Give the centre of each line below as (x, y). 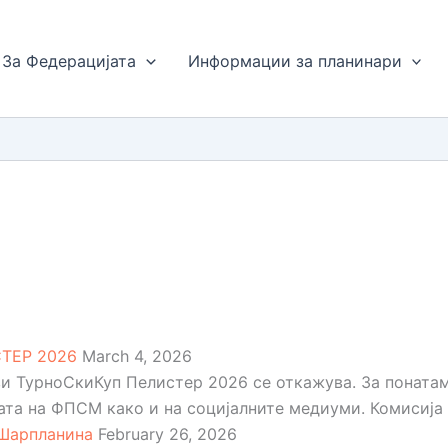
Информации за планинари (294, 61)
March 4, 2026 (134, 356)
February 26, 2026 (165, 434)
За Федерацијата (69, 61)
